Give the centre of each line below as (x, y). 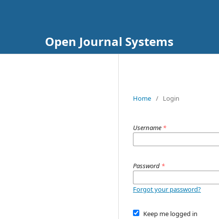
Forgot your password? (167, 189)
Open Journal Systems (109, 41)
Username (148, 128)
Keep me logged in (170, 214)
